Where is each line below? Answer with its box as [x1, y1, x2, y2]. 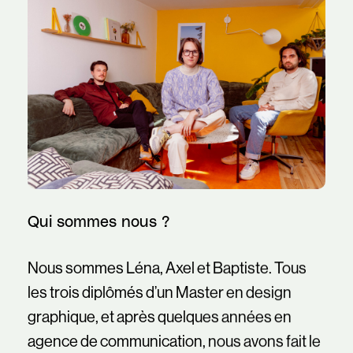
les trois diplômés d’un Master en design [27, 285, 292, 302]
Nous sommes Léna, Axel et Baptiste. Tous [27, 261, 307, 277]
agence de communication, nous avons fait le [27, 334, 321, 351]
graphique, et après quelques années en [27, 310, 292, 326]
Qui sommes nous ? [27, 214, 170, 231]
